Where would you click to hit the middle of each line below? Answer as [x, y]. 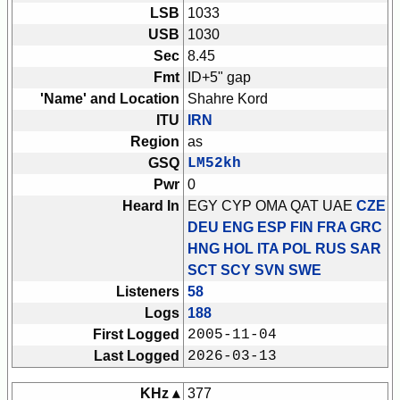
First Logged [136, 335]
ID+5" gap [219, 78]
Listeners [148, 292]
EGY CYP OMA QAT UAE [272, 206]
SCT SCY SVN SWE [254, 271]
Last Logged [137, 356]
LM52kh [214, 164]
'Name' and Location [110, 99]
